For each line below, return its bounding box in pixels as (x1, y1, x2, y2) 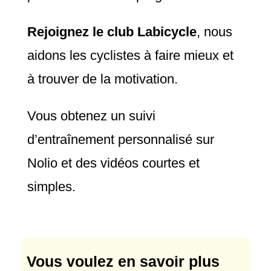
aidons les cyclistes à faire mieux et (27, 48, 233, 64)
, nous (196, 24, 232, 40)
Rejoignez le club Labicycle (27, 24, 197, 40)
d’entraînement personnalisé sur (27, 132, 214, 148)
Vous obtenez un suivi (27, 108, 155, 124)
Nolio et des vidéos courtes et (27, 155, 200, 171)
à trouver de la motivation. (27, 71, 181, 87)
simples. (27, 179, 76, 195)
